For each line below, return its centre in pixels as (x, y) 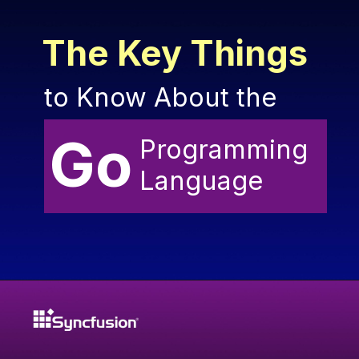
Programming (223, 149)
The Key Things (179, 53)
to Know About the (164, 97)
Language (204, 181)
